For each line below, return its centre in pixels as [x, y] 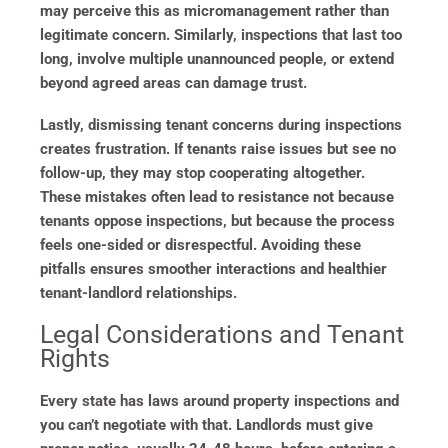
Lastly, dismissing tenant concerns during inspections [221, 124]
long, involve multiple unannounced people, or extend [217, 58]
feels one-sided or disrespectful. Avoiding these [200, 244]
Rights [75, 358]
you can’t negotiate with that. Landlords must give [206, 424]
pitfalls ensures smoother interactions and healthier [213, 268]
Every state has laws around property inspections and [219, 400]
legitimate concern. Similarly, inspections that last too [221, 34]
